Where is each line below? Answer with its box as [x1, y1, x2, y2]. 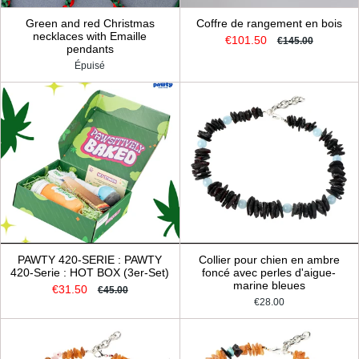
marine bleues [232, 279, 305, 292]
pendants [66, 43, 114, 56]
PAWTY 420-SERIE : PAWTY [18, 253, 163, 266]
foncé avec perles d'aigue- [202, 266, 337, 279]
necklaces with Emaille [33, 30, 147, 43]
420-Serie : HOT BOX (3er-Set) [10, 266, 170, 279]
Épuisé [75, 60, 106, 72]
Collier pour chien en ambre [198, 253, 340, 266]
